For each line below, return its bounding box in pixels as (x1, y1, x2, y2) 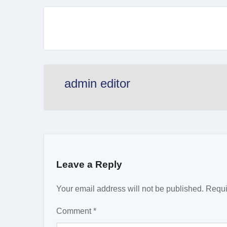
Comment (56, 207, 93, 216)
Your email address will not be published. (56, 184, 204, 194)
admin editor (64, 77, 130, 90)
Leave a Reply (56, 159, 122, 170)
